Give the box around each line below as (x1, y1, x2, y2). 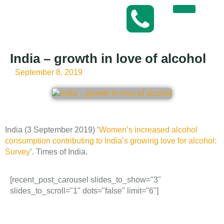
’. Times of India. (30, 147, 87, 156)
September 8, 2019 (15, 68, 82, 76)
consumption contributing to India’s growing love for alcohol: (5, 136, 216, 145)
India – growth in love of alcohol (10, 51, 206, 66)
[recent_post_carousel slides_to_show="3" (10, 175, 161, 184)
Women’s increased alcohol (99, 125, 197, 134)
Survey (5, 147, 30, 156)
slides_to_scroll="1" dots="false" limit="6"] (10, 186, 158, 195)
